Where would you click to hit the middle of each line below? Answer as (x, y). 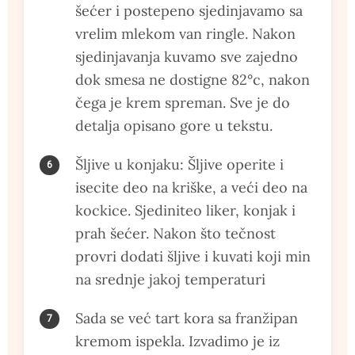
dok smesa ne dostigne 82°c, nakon (193, 79)
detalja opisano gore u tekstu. (174, 125)
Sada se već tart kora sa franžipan (187, 318)
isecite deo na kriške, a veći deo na (191, 187)
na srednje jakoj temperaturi (170, 279)
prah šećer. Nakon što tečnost (176, 233)
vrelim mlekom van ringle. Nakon (185, 33)
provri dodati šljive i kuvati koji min (193, 256)
